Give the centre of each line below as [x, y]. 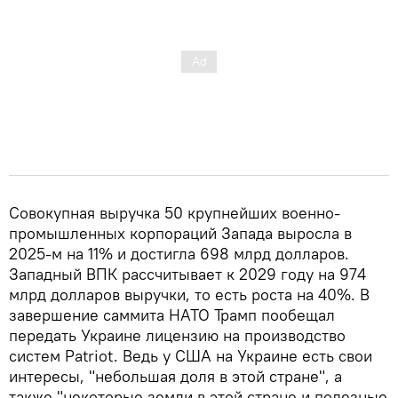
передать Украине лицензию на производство [177, 335]
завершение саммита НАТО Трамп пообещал [172, 314]
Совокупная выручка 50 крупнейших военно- [175, 212]
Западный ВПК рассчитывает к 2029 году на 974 [187, 274]
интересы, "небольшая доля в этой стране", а [175, 376]
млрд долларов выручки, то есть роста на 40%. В [189, 294]
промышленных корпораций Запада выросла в [180, 233]
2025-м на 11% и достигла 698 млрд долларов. [179, 253]
